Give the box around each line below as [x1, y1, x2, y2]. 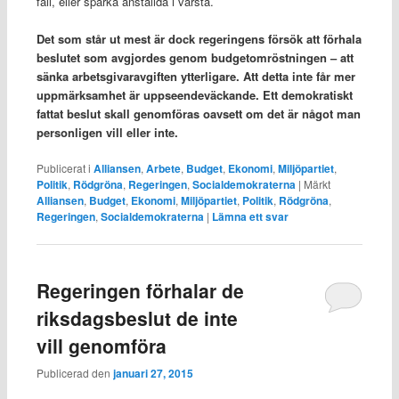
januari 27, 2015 [112, 365, 193, 381]
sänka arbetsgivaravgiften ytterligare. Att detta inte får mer [36, 68, 355, 85]
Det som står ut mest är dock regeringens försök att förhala [36, 30, 362, 48]
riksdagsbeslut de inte [36, 304, 238, 331]
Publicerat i [36, 160, 91, 176]
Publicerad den [36, 365, 113, 380]
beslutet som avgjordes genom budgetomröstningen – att [36, 49, 354, 67]
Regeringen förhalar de [36, 276, 244, 304]
